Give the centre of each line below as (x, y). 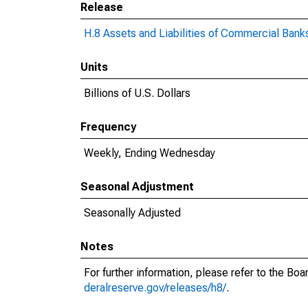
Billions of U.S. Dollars (137, 93)
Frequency (108, 127)
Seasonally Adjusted (132, 213)
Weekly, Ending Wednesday (150, 153)
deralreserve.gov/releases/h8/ (155, 288)
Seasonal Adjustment (137, 187)
